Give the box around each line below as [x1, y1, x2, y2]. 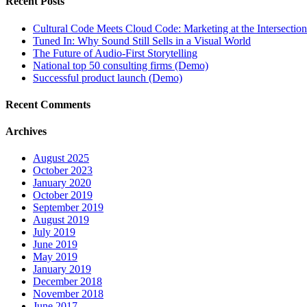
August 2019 [33, 214, 89, 226]
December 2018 [33, 275, 102, 288]
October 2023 [33, 164, 93, 177]
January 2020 [33, 177, 91, 189]
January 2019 [33, 263, 91, 275]
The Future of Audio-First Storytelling [33, 47, 197, 59]
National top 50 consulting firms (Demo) [33, 59, 208, 71]
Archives [5, 125, 47, 138]
